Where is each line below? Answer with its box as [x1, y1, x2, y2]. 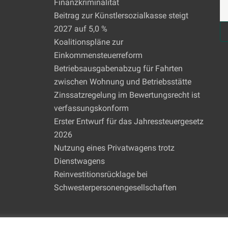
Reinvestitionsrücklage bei [53, 169, 148, 179]
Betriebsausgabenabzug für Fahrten [53, 64, 183, 73]
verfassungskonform [53, 103, 129, 113]
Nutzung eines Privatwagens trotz [53, 143, 175, 153]
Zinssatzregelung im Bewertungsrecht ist [53, 90, 200, 100]
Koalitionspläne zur [53, 37, 123, 47]
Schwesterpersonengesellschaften [53, 183, 177, 192]
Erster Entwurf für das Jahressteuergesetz [53, 117, 204, 126]
